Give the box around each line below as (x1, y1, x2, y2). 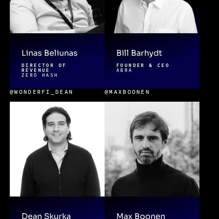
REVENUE (22, 67, 50, 74)
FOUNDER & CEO (116, 62, 170, 69)
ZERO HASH (22, 72, 59, 79)
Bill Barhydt (116, 48, 162, 59)
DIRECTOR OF (22, 62, 67, 69)
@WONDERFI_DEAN (10, 88, 74, 96)
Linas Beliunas (22, 48, 78, 59)
